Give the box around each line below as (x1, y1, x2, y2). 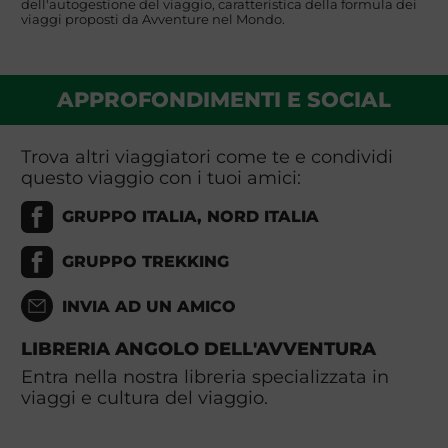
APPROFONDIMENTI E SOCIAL (57, 87, 391, 113)
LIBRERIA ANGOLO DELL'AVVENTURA (20, 338, 376, 360)
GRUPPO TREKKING (62, 252, 230, 272)
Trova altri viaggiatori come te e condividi (20, 146, 393, 168)
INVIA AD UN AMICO (62, 296, 237, 316)
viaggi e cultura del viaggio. (20, 386, 268, 408)
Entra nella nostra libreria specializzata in (20, 365, 389, 387)
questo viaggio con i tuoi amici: (20, 167, 301, 189)
